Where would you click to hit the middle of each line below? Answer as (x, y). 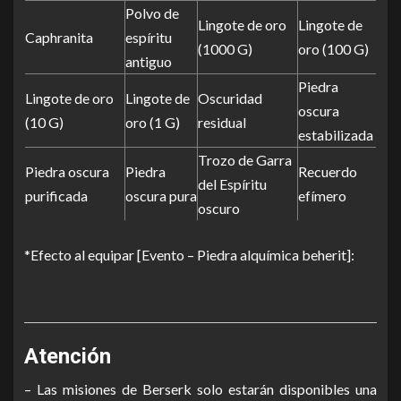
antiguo (149, 61)
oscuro (219, 208)
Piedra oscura (67, 171)
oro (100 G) (333, 49)
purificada (56, 196)
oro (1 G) (153, 122)
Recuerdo (328, 171)
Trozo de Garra (245, 160)
